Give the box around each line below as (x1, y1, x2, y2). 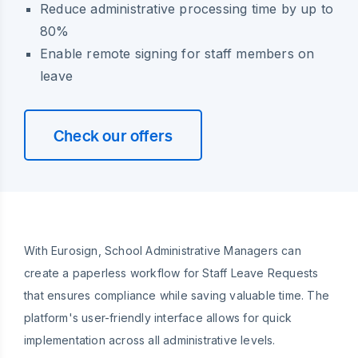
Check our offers (54, 125, 173, 145)
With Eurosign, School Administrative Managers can (24, 244, 301, 258)
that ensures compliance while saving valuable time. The (24, 288, 330, 303)
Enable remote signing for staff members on (40, 46, 315, 62)
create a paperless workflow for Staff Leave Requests (24, 266, 319, 280)
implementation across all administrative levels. (24, 333, 276, 348)
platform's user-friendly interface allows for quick (24, 311, 292, 325)
